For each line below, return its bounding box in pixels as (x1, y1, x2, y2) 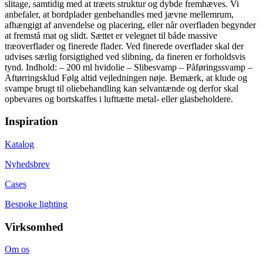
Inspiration (5, 115, 58, 128)
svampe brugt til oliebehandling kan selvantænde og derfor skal (5, 83, 238, 93)
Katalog (5, 139, 34, 150)
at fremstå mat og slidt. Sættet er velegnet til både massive (5, 30, 217, 41)
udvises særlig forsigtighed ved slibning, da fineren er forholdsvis (5, 51, 245, 62)
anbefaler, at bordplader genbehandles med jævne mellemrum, (5, 9, 234, 19)
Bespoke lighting (5, 199, 68, 210)
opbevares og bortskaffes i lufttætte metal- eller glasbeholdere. (5, 93, 233, 104)
